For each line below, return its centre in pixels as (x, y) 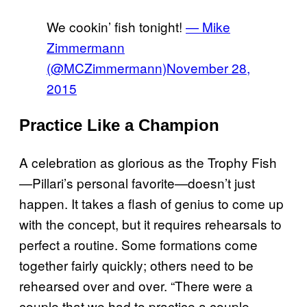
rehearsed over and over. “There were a (136, 285)
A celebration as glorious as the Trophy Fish (148, 162)
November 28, (208, 67)
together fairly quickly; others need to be (136, 265)
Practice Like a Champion (119, 125)
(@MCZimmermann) (107, 67)
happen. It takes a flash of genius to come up (151, 203)
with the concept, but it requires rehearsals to (150, 223)
